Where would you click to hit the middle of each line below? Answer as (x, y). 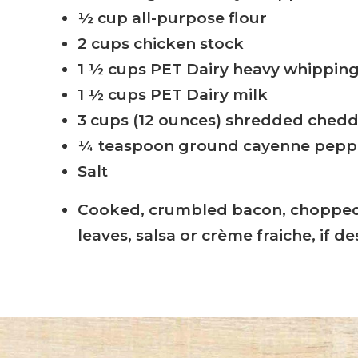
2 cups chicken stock (161, 44)
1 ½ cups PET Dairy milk (173, 95)
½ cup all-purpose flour (173, 18)
